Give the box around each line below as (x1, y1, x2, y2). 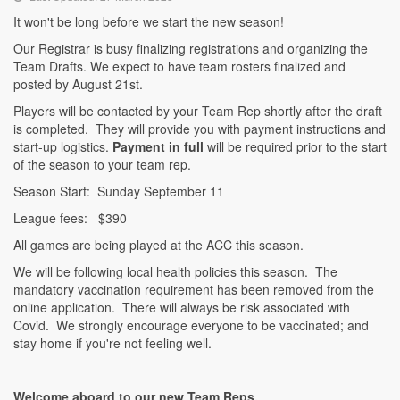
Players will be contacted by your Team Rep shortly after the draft (13, 102, 382, 120)
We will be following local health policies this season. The (13, 262, 337, 280)
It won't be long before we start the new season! (13, 12, 284, 30)
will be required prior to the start (207, 137, 387, 155)
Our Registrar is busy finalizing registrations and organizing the (13, 39, 368, 57)
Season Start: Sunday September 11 (13, 182, 228, 200)
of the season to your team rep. (13, 155, 191, 173)
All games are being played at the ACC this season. (13, 236, 304, 254)
